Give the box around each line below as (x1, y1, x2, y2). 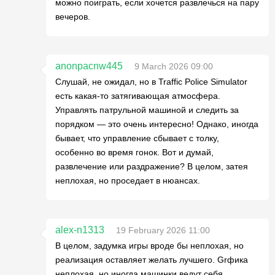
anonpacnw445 (55, 61, 123, 71)
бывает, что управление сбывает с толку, (55, 133, 219, 143)
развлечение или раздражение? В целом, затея (55, 161, 248, 171)
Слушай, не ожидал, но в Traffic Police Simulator (55, 77, 247, 87)
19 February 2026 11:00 (116, 225, 210, 235)
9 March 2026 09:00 (134, 61, 213, 71)
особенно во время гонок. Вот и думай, (55, 147, 214, 157)
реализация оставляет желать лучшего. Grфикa (55, 255, 248, 265)
